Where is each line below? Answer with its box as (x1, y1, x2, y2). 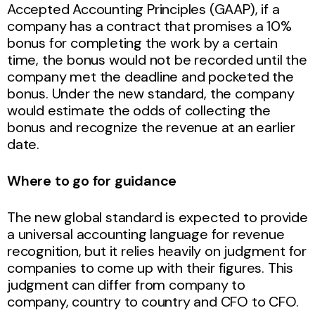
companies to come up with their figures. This (7, 258, 293, 277)
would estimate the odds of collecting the (7, 101, 271, 120)
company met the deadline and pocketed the (7, 67, 294, 86)
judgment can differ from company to (7, 275, 245, 294)
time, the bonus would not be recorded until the (7, 50, 307, 69)
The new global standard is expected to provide (7, 207, 308, 226)
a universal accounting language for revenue (7, 224, 285, 243)
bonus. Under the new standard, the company (7, 84, 295, 103)
